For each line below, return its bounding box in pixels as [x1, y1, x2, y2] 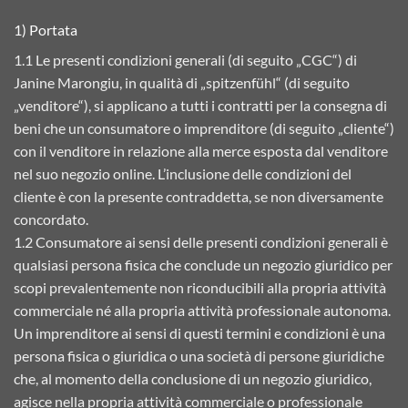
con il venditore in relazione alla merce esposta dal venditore [14, 141, 388, 159]
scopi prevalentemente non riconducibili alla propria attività [14, 278, 386, 296]
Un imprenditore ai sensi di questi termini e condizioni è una [14, 323, 385, 342]
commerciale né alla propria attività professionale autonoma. [14, 301, 391, 319]
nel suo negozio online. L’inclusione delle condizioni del [14, 164, 352, 182]
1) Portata [14, 20, 77, 38]
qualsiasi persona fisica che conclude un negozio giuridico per [14, 255, 393, 273]
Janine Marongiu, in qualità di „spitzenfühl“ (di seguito [14, 73, 350, 91]
